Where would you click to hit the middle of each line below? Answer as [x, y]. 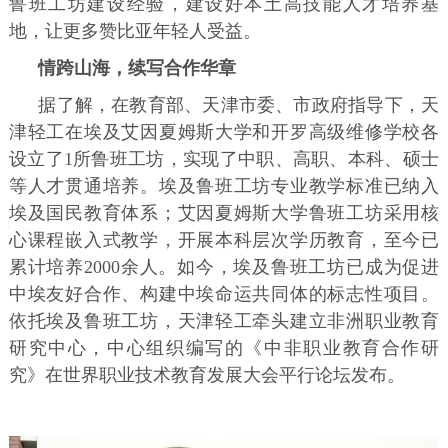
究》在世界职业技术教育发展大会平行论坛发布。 [206, 374]
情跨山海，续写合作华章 [137, 67]
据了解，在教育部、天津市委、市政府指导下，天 [239, 104]
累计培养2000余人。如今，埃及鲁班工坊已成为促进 [224, 266]
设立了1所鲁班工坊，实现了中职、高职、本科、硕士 [224, 158]
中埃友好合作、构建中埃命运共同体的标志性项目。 [224, 293]
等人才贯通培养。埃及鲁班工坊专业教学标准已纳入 [224, 185]
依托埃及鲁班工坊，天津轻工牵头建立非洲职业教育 [224, 320]
